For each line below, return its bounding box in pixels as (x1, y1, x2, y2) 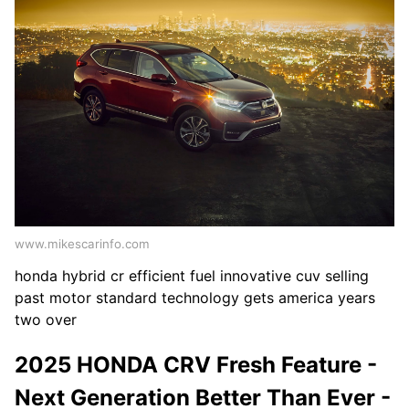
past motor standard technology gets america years (15, 288, 375, 308)
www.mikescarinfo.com (15, 236, 150, 252)
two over (15, 310, 77, 330)
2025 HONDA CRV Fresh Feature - (15, 351, 377, 379)
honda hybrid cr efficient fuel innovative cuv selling (15, 267, 369, 286)
